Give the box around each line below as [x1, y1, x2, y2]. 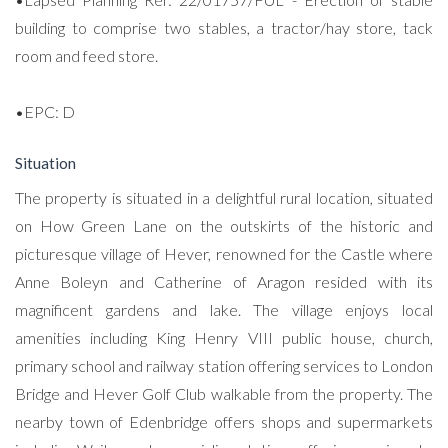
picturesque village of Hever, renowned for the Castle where [15, 243, 433, 263]
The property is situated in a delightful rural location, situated [15, 187, 433, 207]
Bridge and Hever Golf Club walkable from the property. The [15, 383, 433, 403]
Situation [15, 154, 76, 173]
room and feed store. [15, 46, 158, 66]
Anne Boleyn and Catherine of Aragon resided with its [15, 271, 433, 291]
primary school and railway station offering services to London [15, 355, 433, 375]
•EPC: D [15, 102, 75, 122]
